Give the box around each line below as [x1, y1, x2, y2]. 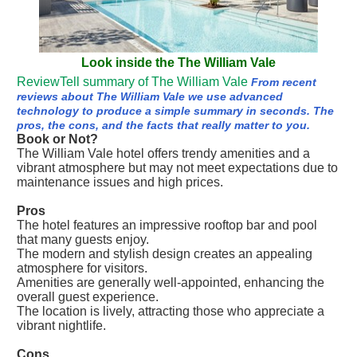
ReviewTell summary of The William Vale [17, 75, 248, 88]
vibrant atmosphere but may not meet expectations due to [17, 161, 338, 175]
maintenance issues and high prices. [17, 175, 223, 189]
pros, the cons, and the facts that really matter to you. [17, 119, 310, 131]
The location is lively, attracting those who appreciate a [17, 304, 324, 318]
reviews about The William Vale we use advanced [17, 90, 283, 103]
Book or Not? [17, 132, 98, 146]
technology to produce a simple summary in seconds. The [17, 104, 334, 117]
